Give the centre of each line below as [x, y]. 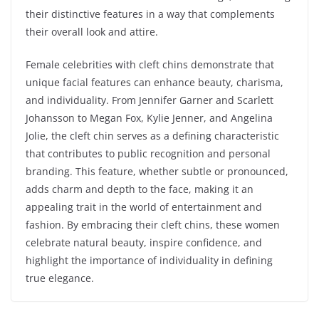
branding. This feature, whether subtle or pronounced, [157, 171]
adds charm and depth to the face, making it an [140, 189]
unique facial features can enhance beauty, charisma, [155, 82]
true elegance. [60, 278]
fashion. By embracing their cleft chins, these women [153, 224]
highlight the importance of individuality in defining [149, 260]
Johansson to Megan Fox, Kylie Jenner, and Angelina [149, 117]
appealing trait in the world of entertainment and [144, 206]
